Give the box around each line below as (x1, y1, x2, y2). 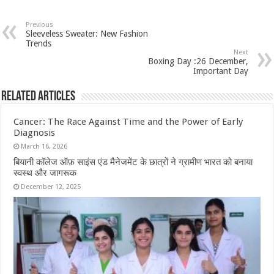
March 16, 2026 (21, 142, 68, 150)
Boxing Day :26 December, (147, 56, 248, 66)
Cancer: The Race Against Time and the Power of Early (13, 116, 243, 127)
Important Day (193, 65, 248, 76)
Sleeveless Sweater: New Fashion (26, 28, 149, 39)
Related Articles (1, 89, 76, 104)
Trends (26, 38, 52, 48)
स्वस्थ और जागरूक (13, 167, 77, 179)
